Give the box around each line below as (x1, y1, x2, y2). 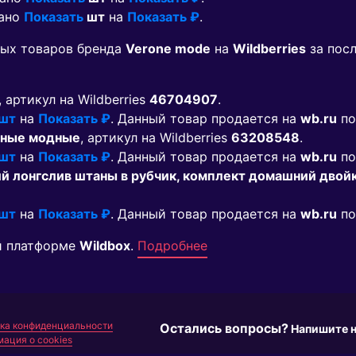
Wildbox (79, 238, 130, 254)
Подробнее (137, 238, 207, 254)
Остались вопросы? (159, 320, 288, 337)
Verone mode (126, 41, 211, 57)
